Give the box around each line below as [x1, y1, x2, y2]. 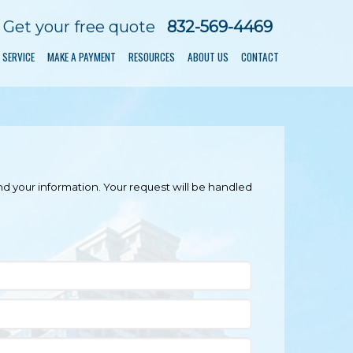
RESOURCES [128, 49, 175, 65]
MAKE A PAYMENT [47, 49, 116, 65]
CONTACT [241, 49, 279, 65]
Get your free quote [3, 17, 155, 36]
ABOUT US [188, 49, 229, 65]
